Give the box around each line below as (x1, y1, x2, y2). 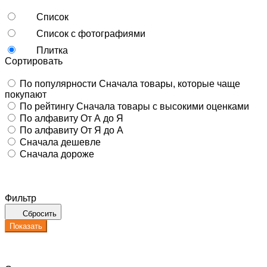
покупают (5, 89, 46, 100)
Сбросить (23, 209, 57, 218)
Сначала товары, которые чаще (99, 78, 240, 89)
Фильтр (5, 193, 36, 203)
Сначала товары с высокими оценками (76, 101, 249, 111)
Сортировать (5, 55, 63, 66)
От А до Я (80, 113, 123, 123)
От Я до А (80, 125, 123, 135)
